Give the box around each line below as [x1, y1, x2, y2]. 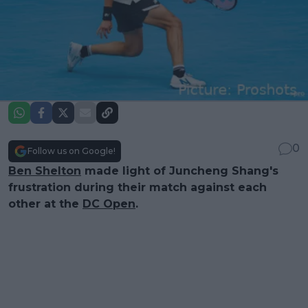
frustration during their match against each [8, 180, 267, 194]
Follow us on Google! [27, 145, 115, 156]
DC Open [82, 197, 135, 210]
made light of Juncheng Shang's [81, 164, 278, 177]
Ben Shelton [8, 164, 81, 177]
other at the [8, 197, 82, 210]
